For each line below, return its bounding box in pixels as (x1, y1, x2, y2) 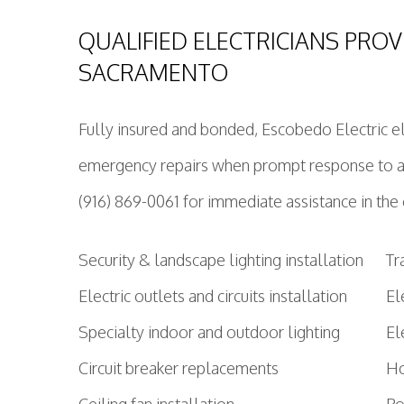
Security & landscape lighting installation (78, 250, 363, 270)
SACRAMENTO (78, 58, 228, 87)
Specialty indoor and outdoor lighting (78, 322, 340, 342)
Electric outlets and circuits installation (78, 286, 347, 306)
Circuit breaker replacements (78, 358, 279, 378)
